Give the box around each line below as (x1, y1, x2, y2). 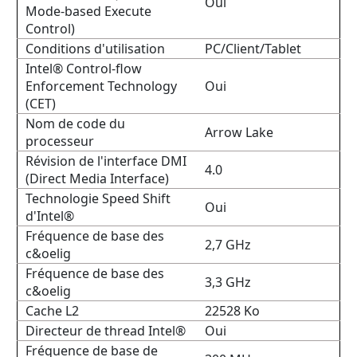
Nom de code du (25, 115, 125, 132)
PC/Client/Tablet (205, 40, 301, 57)
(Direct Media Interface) (25, 170, 169, 187)
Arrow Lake (205, 124, 273, 141)
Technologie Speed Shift (25, 190, 171, 207)
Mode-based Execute (25, 2, 151, 20)
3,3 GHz (205, 273, 251, 291)
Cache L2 (25, 302, 79, 320)
